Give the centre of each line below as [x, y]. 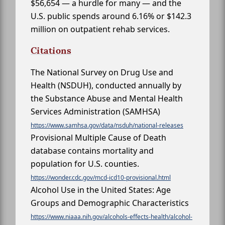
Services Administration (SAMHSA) [95, 111]
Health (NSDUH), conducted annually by [106, 85]
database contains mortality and [92, 150]
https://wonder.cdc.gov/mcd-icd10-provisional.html [101, 177]
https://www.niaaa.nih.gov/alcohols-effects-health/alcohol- [111, 216]
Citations [51, 50]
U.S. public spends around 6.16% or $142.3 [111, 16]
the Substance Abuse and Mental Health [107, 98]
